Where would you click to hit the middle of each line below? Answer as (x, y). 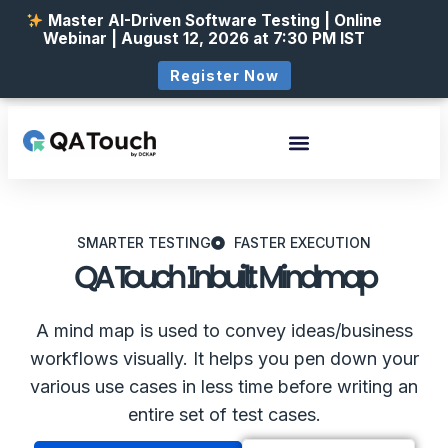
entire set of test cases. (224, 415)
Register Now (224, 76)
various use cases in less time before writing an (224, 387)
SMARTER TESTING (144, 243)
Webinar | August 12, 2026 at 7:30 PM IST (203, 39)
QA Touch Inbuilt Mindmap (224, 278)
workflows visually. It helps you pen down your (224, 359)
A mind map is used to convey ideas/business (224, 331)
